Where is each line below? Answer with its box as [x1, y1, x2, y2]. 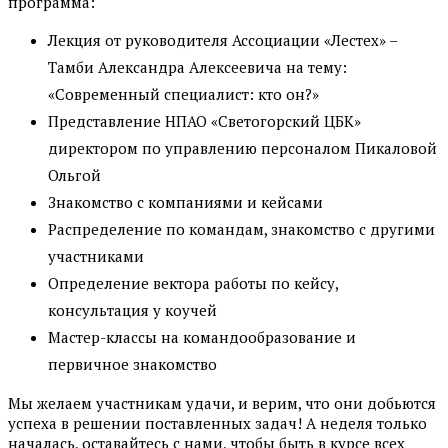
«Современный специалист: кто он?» [48, 84, 319, 105]
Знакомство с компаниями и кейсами [48, 192, 323, 213]
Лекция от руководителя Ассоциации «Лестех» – [48, 30, 397, 51]
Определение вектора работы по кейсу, [48, 273, 338, 294]
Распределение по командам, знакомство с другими [48, 219, 435, 240]
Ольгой [48, 165, 101, 186]
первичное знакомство [48, 354, 217, 375]
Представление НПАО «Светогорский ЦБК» [48, 111, 361, 132]
